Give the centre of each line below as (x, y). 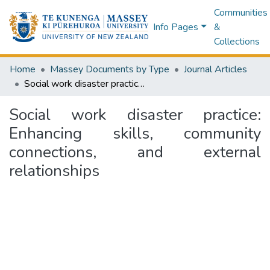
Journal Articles (215, 69)
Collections (237, 42)
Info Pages (176, 27)
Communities (240, 13)
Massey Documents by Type (110, 69)
